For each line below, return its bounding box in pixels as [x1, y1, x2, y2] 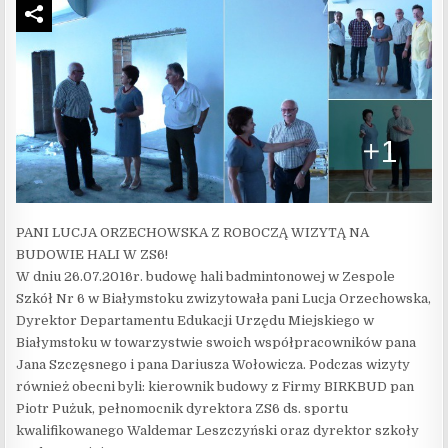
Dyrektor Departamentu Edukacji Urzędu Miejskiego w [16, 313, 375, 329]
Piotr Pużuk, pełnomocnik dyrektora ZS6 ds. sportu [16, 401, 349, 417]
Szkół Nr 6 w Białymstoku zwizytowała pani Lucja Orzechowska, [16, 291, 432, 307]
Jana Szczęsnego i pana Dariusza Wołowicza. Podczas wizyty [16, 357, 411, 373]
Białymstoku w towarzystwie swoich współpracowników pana [16, 335, 417, 351]
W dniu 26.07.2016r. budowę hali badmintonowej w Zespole [16, 269, 396, 285]
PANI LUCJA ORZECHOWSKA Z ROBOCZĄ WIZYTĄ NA [16, 225, 370, 241]
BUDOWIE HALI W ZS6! [16, 247, 169, 263]
